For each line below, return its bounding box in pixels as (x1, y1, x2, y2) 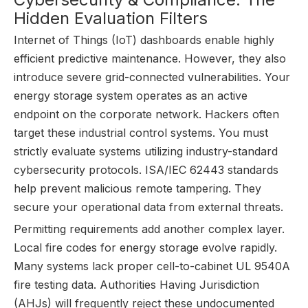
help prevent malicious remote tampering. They (14, 181, 261, 195)
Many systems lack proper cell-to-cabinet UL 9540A (14, 259, 290, 273)
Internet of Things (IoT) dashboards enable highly (14, 33, 274, 47)
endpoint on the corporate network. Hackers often (14, 107, 279, 121)
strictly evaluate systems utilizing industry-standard (14, 144, 278, 158)
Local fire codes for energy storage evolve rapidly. (14, 241, 277, 254)
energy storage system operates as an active (14, 89, 247, 102)
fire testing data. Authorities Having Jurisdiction (14, 278, 259, 291)
